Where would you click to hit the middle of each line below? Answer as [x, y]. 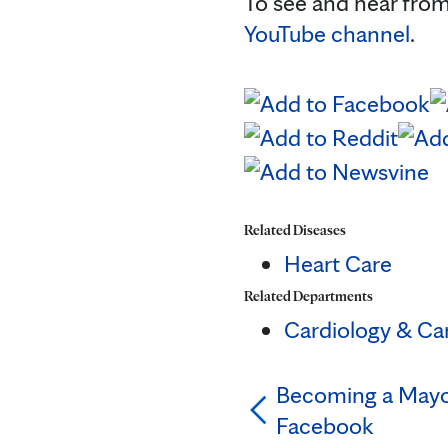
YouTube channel [327, 33]
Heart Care [338, 264]
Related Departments [308, 296]
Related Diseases [295, 230]
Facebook [325, 426]
